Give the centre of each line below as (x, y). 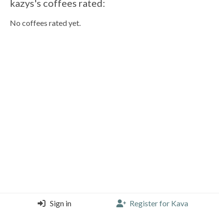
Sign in (61, 203)
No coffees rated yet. (45, 23)
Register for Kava (159, 203)
